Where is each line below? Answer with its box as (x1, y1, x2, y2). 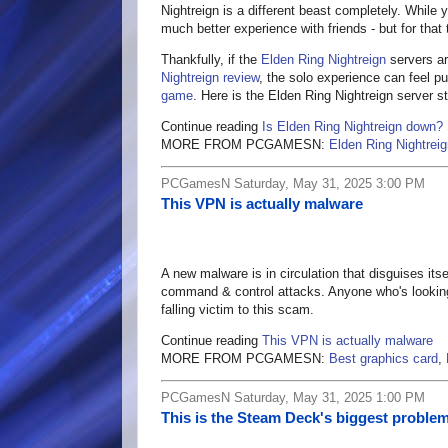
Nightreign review (161, 70, 259, 86)
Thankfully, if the (161, 52, 261, 68)
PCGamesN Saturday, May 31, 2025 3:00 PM (161, 176, 425, 192)
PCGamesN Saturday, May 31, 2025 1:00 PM (161, 390, 425, 406)
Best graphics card (329, 351, 438, 367)
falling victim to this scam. (161, 302, 314, 318)
